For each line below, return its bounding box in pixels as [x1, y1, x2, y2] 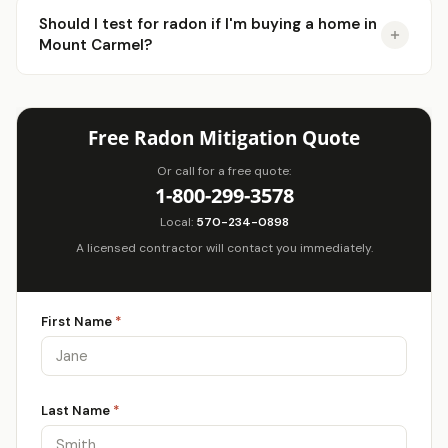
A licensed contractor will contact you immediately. [75, 240, 373, 256]
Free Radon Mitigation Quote [88, 125, 360, 151]
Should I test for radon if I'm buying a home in [39, 14, 377, 34]
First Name [41, 313, 115, 330]
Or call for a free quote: [157, 163, 291, 179]
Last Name [41, 402, 113, 419]
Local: [159, 214, 196, 230]
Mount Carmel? [39, 35, 152, 55]
